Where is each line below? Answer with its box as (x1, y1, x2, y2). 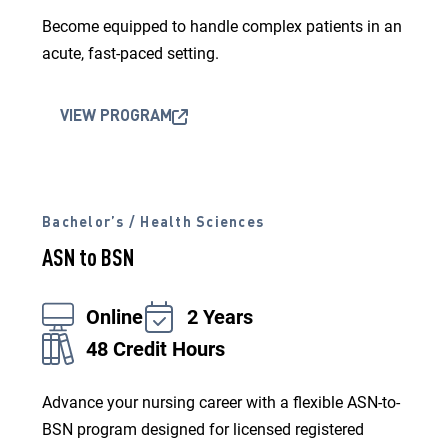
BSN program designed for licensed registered (42, 420, 364, 439)
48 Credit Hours (86, 337, 225, 361)
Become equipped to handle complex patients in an (42, 17, 402, 36)
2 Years (187, 305, 253, 329)
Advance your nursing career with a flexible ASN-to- (42, 393, 400, 412)
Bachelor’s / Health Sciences (42, 216, 265, 230)
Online (86, 305, 143, 329)
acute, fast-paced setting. (42, 44, 219, 63)
